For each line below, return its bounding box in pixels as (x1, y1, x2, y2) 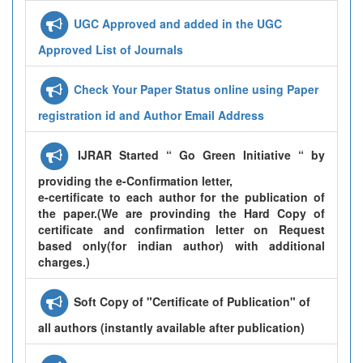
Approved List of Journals (38, 41, 183, 58)
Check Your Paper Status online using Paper (74, 80, 318, 97)
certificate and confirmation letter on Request (38, 220, 325, 237)
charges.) (38, 253, 90, 270)
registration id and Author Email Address (38, 106, 264, 123)
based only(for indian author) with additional (38, 237, 325, 254)
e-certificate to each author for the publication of (38, 188, 325, 205)
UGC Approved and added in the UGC (74, 15, 282, 32)
